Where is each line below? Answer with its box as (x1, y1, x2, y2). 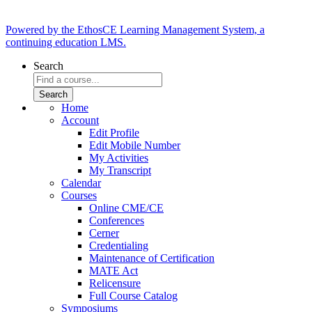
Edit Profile (89, 127, 139, 139)
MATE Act (89, 265, 138, 277)
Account (61, 114, 99, 127)
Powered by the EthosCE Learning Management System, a (6, 24, 265, 36)
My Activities (89, 152, 148, 164)
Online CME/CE (89, 202, 164, 214)
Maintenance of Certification (89, 252, 214, 265)
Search (33, 60, 63, 72)
